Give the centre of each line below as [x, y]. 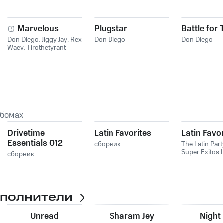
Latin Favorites [123, 133]
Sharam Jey [132, 216]
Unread [45, 216]
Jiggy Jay [54, 40]
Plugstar [111, 29]
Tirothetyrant [46, 48]
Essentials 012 [35, 143]
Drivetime [26, 133]
